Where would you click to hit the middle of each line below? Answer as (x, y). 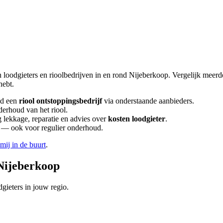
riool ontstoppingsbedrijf (60, 101)
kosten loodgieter (137, 118)
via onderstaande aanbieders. (148, 101)
